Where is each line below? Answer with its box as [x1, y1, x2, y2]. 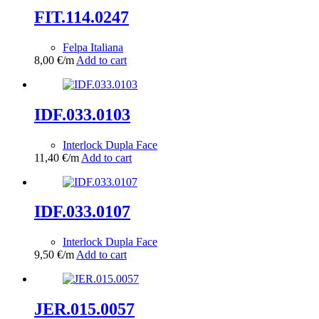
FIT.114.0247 [34, 7, 129, 26]
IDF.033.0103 [34, 105, 130, 124]
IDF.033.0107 [34, 202, 130, 221]
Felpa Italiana [63, 41, 123, 53]
